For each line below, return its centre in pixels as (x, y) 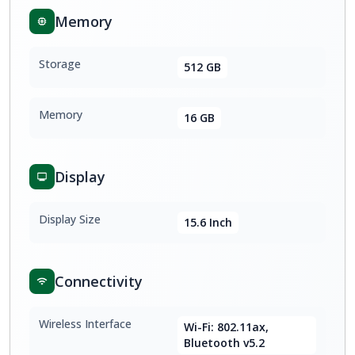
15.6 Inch (208, 222)
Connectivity (99, 281)
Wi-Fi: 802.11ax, (226, 327)
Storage (60, 64)
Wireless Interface (85, 324)
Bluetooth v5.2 (224, 343)
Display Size (70, 219)
